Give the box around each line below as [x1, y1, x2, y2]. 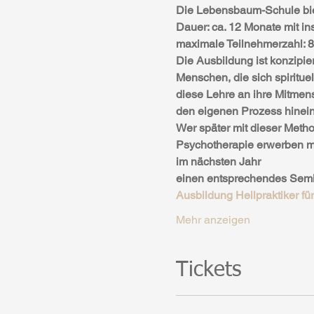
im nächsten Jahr [175, 155, 264, 168]
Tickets [175, 260, 241, 281]
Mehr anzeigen [175, 213, 250, 226]
